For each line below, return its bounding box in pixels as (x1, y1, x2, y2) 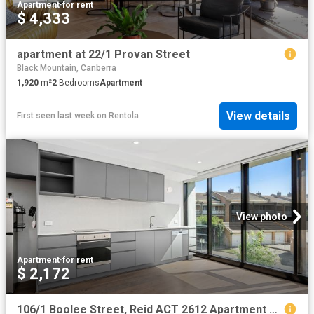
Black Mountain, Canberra (17, 63, 116, 74)
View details (226, 109, 290, 123)
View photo (236, 210, 287, 222)
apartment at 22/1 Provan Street (17, 48, 190, 62)
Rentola (109, 111, 139, 121)
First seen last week (17, 111, 95, 121)
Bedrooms (57, 78, 100, 88)
